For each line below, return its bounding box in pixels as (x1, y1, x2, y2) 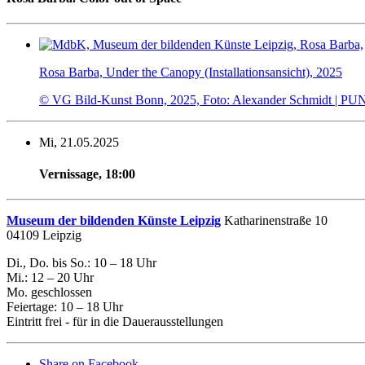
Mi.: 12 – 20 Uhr (7, 270, 94, 285)
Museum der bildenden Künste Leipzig (7, 213, 221, 228)
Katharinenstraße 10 (221, 213, 328, 228)
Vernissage (39, 167, 99, 182)
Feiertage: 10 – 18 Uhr (7, 300, 123, 314)
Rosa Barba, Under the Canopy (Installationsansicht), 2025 (39, 64, 342, 79)
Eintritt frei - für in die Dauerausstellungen (7, 314, 223, 329)
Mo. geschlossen (7, 285, 92, 300)
